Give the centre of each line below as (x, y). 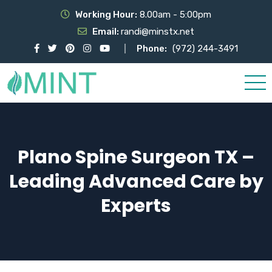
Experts (136, 206)
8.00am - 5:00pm (174, 15)
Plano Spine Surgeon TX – (136, 157)
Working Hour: (106, 15)
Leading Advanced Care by (136, 181)
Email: (107, 32)
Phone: (152, 49)
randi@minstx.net (158, 32)
